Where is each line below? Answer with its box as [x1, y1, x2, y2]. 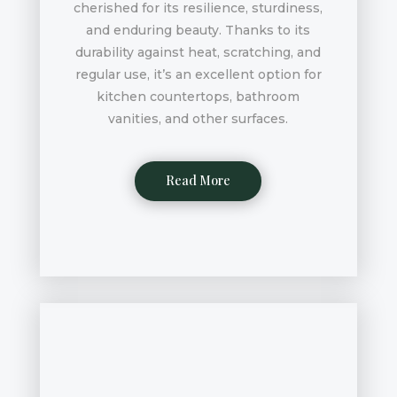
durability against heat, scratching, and [75, 44, 322, 61]
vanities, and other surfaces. [108, 111, 289, 128]
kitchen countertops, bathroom [97, 89, 300, 105]
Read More [166, 172, 231, 190]
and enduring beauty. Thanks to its [86, 22, 311, 39]
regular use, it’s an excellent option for [74, 66, 322, 83]
